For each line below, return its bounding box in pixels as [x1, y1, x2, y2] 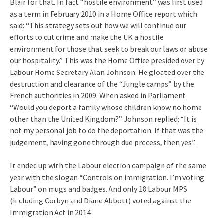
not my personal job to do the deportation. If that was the [10, 125, 203, 135]
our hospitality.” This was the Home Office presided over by [10, 55, 204, 65]
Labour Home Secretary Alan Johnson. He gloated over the [10, 67, 204, 77]
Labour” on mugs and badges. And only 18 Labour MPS [10, 183, 187, 194]
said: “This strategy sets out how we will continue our [10, 20, 186, 30]
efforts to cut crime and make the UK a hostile [10, 32, 163, 42]
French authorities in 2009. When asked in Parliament [10, 90, 186, 100]
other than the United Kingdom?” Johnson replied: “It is [10, 113, 197, 124]
